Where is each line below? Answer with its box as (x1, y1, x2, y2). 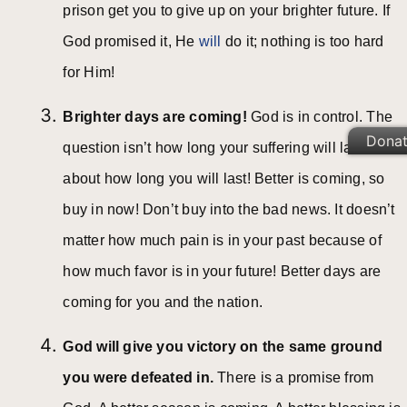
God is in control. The (251, 109, 392, 125)
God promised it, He (63, 34, 199, 50)
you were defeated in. (63, 370, 218, 386)
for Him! (63, 65, 115, 81)
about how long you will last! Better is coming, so (63, 171, 385, 187)
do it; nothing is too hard (221, 34, 384, 50)
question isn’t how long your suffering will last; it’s (63, 140, 391, 156)
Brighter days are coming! (63, 109, 252, 125)
